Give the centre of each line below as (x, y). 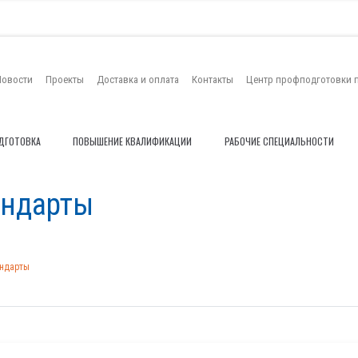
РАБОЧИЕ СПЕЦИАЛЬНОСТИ (279, 141)
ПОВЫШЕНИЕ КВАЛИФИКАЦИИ (133, 141)
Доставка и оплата (138, 79)
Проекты (65, 79)
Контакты (213, 79)
